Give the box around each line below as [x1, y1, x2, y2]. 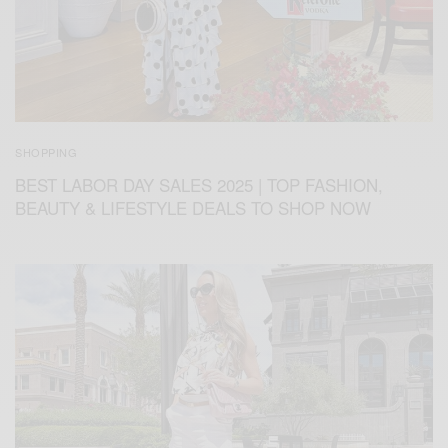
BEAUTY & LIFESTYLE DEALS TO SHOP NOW [15, 194, 371, 220]
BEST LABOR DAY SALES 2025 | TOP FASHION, [15, 171, 383, 197]
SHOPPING [15, 143, 78, 160]
